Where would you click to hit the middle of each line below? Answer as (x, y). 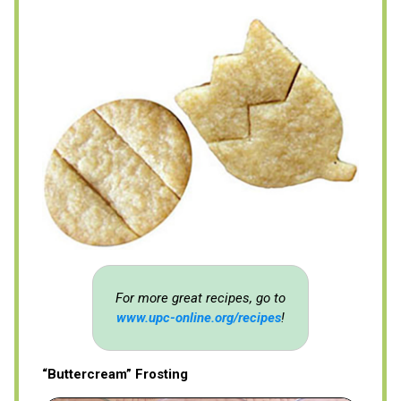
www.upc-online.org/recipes (198, 318)
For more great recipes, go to (200, 299)
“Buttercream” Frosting (115, 375)
